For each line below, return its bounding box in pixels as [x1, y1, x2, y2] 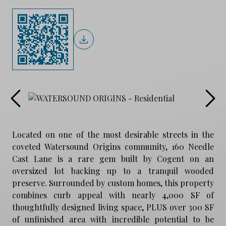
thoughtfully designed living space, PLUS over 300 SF [12, 201, 214, 212]
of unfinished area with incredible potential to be [12, 213, 214, 224]
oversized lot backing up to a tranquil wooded [12, 165, 214, 176]
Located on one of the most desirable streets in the [12, 129, 214, 140]
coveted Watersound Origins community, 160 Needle [12, 141, 214, 152]
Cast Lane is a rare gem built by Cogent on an [12, 153, 214, 164]
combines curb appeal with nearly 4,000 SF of [12, 189, 214, 200]
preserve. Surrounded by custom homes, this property [12, 177, 214, 188]
